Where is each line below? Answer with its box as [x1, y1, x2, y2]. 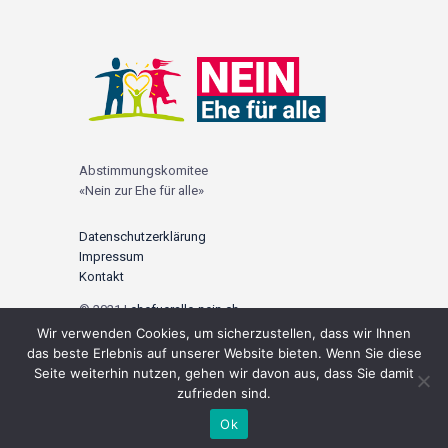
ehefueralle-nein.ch [130, 302, 239, 318]
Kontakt [79, 269, 124, 285]
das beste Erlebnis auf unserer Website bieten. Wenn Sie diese [26, 345, 422, 361]
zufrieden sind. [177, 385, 271, 401]
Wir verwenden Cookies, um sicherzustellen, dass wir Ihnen [37, 325, 411, 341]
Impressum [79, 249, 144, 265]
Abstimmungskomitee [79, 163, 208, 179]
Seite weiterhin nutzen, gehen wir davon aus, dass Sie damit [34, 365, 414, 381]
